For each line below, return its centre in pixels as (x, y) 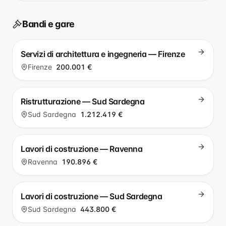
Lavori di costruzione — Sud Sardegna (92, 196)
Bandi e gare (48, 24)
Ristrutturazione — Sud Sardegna (83, 101)
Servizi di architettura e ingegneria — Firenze (103, 54)
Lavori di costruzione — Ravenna (82, 149)
